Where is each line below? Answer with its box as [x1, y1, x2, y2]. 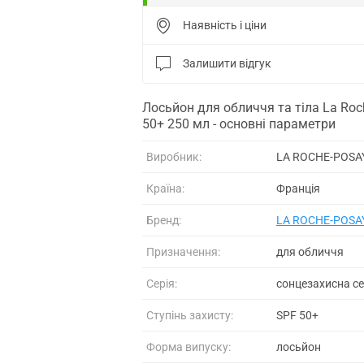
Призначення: [146, 245, 220, 258]
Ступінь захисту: [146, 308, 233, 322]
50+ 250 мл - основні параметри [142, 115, 336, 132]
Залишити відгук [183, 56, 271, 70]
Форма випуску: [146, 340, 231, 353]
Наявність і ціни [183, 18, 266, 32]
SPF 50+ [276, 308, 318, 322]
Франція [276, 181, 320, 195]
